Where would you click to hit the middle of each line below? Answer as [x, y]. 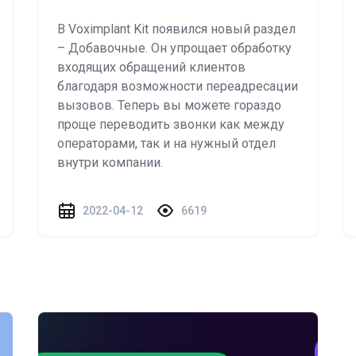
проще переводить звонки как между [171, 124]
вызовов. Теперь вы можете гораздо [169, 105]
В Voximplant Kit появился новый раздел [176, 29]
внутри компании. [110, 163]
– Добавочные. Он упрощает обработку [174, 48]
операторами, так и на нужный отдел [166, 143]
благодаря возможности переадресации [178, 86]
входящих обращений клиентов [151, 67]
